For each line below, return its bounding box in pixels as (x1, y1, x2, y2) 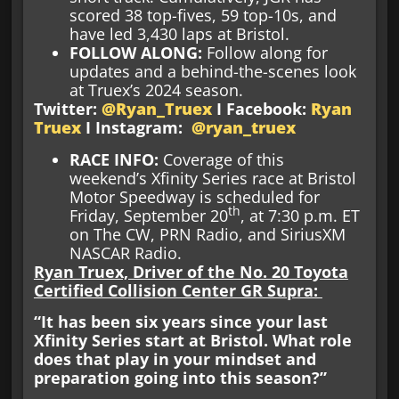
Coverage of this (158, 148, 284, 170)
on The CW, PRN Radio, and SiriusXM (69, 223, 346, 245)
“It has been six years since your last (33, 311, 328, 333)
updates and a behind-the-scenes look (69, 61, 356, 83)
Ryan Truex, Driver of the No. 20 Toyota (33, 260, 348, 282)
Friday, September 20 (69, 204, 228, 226)
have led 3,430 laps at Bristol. (69, 23, 289, 45)
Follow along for (201, 42, 328, 64)
